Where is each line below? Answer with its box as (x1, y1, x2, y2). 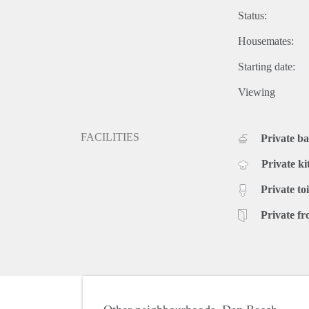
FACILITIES (81, 130, 139, 143)
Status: (238, 9, 267, 21)
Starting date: (238, 60, 295, 72)
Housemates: (238, 34, 294, 47)
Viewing (238, 86, 275, 98)
